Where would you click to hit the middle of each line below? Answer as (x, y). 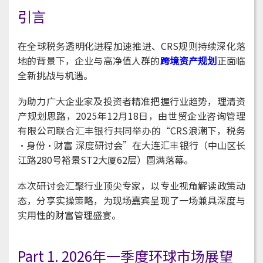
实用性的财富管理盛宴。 (69, 215)
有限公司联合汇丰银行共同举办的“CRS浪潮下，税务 (131, 130)
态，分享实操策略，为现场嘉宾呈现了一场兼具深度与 (131, 200)
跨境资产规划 (188, 60)
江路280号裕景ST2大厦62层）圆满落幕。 (105, 159)
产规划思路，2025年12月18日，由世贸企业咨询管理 (131, 115)
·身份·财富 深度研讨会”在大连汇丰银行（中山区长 (131, 145)
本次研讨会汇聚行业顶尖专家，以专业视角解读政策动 (131, 185)
